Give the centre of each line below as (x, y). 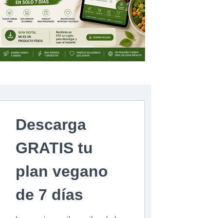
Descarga (51, 124)
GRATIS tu (54, 148)
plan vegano (62, 171)
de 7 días (49, 194)
